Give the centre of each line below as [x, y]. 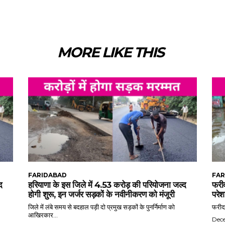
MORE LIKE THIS [110, 52]
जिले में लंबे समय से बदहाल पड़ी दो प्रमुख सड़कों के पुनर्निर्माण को [101, 207]
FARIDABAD [47, 175]
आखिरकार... [43, 215]
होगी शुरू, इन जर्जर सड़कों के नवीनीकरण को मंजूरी [101, 195]
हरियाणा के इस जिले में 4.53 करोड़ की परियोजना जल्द [107, 185]
